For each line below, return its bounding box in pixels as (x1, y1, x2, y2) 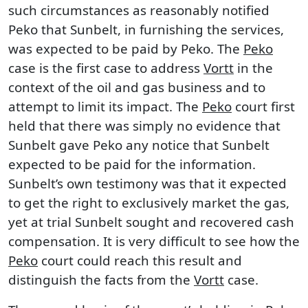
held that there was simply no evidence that (8, 116, 280, 135)
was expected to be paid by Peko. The (8, 39, 243, 58)
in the (234, 58, 273, 77)
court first (232, 97, 295, 115)
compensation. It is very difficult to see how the (8, 232, 300, 250)
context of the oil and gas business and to (8, 78, 265, 96)
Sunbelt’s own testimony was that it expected (8, 174, 287, 192)
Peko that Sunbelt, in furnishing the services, (8, 20, 284, 38)
